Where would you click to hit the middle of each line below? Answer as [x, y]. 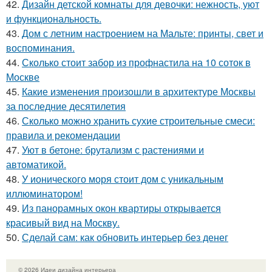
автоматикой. [36, 165]
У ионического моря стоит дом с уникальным [123, 179]
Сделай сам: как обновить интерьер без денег [125, 237]
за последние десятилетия [66, 106]
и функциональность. [54, 19]
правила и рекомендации [63, 135]
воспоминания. [40, 48]
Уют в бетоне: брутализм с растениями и [113, 150]
